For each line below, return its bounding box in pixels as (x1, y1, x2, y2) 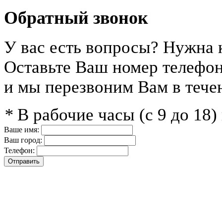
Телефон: (4, 146, 35, 155)
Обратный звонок (4, 8, 148, 28)
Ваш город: (4, 136, 42, 145)
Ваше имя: (4, 125, 39, 134)
